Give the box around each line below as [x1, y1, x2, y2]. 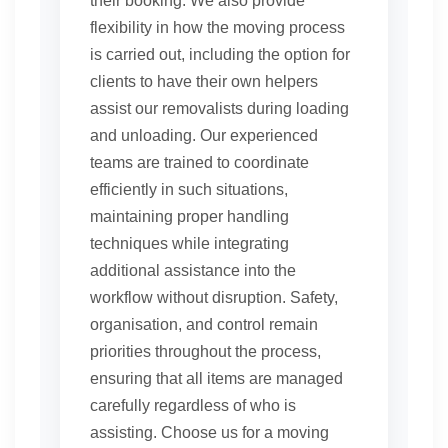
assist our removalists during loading [90, 100, 349, 118]
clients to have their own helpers [90, 73, 318, 91]
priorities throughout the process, [90, 343, 321, 361]
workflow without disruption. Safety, [90, 289, 338, 307]
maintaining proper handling [90, 208, 289, 226]
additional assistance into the [90, 262, 296, 280]
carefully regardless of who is [90, 397, 296, 415]
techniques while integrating [90, 235, 289, 253]
